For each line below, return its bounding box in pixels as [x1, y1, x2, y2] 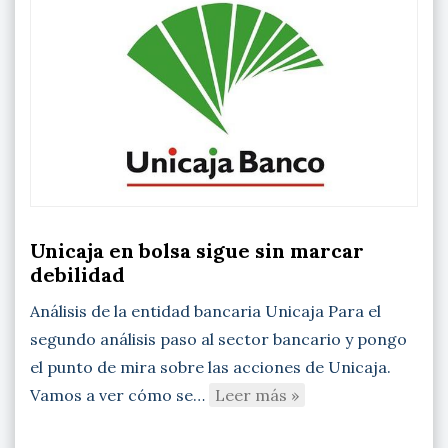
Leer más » [215, 384, 299, 405]
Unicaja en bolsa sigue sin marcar [30, 237, 364, 263]
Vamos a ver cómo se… [30, 384, 209, 405]
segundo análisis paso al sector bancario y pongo [30, 328, 407, 349]
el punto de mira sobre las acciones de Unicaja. [30, 356, 391, 377]
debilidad [30, 261, 125, 287]
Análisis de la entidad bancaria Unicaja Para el [30, 300, 381, 321]
